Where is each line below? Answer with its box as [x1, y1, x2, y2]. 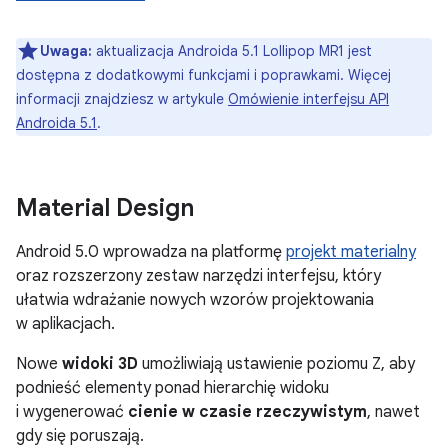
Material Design [16, 192, 194, 223]
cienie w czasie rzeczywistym [128, 401, 367, 422]
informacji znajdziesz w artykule [16, 89, 228, 108]
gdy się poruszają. [16, 425, 144, 446]
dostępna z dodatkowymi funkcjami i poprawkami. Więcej [16, 65, 391, 84]
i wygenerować [16, 401, 128, 422]
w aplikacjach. [16, 313, 115, 334]
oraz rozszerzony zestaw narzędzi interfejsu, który [16, 265, 381, 286]
